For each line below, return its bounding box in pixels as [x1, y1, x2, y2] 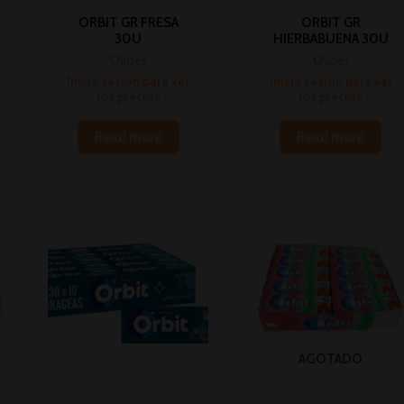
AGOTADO [298, 350, 363, 367]
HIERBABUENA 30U [272, 31, 389, 48]
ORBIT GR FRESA [78, 14, 179, 32]
